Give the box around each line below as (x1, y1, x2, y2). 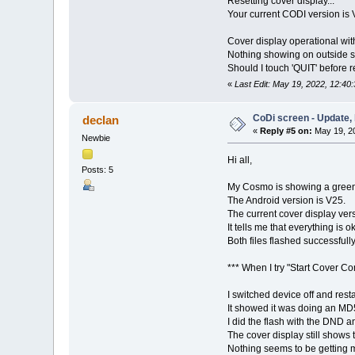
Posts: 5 (82, 165, 114, 175)
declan (82, 113, 119, 127)
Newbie (82, 132, 111, 143)
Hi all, (227, 154, 252, 166)
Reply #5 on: (260, 125, 313, 136)
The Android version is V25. (227, 194, 345, 206)
